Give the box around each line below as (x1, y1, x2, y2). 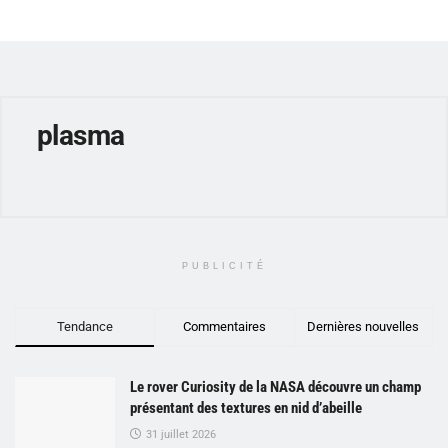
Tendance (57, 318, 114, 334)
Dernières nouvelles (307, 318, 420, 334)
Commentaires (182, 318, 266, 334)
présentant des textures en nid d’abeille (130, 398, 362, 417)
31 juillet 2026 (143, 427, 216, 441)
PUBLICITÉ (181, 260, 267, 271)
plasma (37, 118, 125, 152)
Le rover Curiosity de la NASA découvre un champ (130, 377, 421, 396)
